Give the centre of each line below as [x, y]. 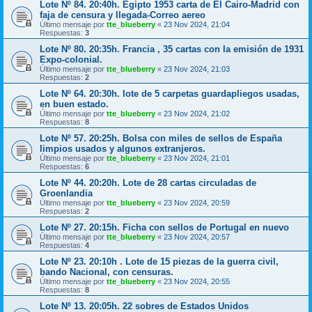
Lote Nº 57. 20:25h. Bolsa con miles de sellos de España [161, 138]
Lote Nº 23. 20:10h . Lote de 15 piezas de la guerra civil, [159, 261]
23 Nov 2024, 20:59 [197, 202]
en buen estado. [74, 104]
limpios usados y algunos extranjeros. [123, 148]
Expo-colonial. [71, 59]
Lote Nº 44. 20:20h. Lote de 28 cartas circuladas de [148, 182]
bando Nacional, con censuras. [107, 272]
